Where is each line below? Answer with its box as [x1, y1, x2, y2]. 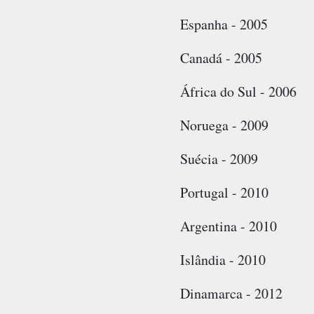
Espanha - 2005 [179, 15, 268, 34]
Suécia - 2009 [179, 149, 258, 169]
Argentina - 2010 [179, 217, 277, 236]
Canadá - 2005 [179, 48, 262, 68]
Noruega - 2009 [179, 116, 268, 135]
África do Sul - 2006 [179, 82, 296, 102]
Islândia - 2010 [179, 250, 266, 270]
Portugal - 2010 [179, 183, 268, 203]
